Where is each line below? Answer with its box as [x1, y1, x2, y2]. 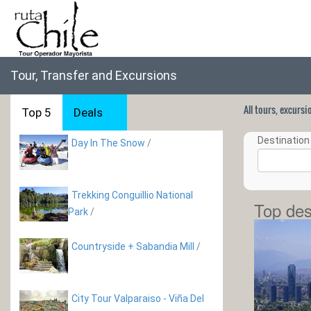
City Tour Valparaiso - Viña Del [72, 292, 204, 304]
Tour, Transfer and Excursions [10, 68, 177, 83]
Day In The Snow [72, 137, 145, 149]
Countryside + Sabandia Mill [72, 241, 194, 253]
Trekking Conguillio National [72, 189, 193, 201]
